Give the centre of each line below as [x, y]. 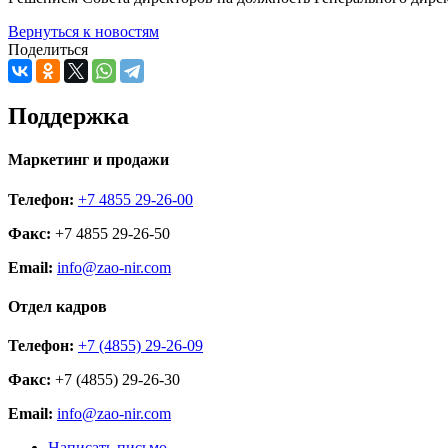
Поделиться [48, 50]
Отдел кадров [57, 307]
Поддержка [68, 116]
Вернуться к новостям [83, 32]
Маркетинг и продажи [88, 160]
